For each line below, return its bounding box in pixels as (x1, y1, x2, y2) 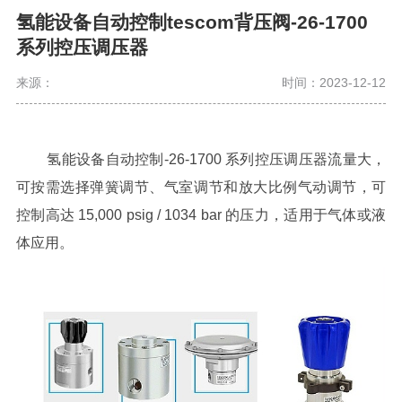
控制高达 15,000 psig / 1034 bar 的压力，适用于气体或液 (15, 206, 387, 223)
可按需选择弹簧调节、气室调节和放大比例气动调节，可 (15, 179, 387, 195)
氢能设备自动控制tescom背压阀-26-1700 (15, 11, 368, 32)
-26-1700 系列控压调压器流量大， (163, 151, 387, 167)
